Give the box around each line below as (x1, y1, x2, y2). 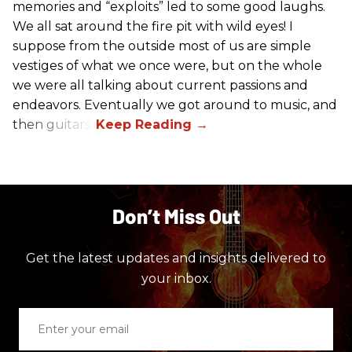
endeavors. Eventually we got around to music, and (13, 97, 337, 112)
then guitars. (13, 116, 96, 132)
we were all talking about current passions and (13, 77, 308, 93)
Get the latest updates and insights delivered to (26, 250, 326, 266)
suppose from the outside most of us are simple (13, 38, 311, 53)
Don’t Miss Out (112, 203, 240, 228)
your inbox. (141, 270, 211, 286)
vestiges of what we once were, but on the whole (13, 57, 322, 73)
